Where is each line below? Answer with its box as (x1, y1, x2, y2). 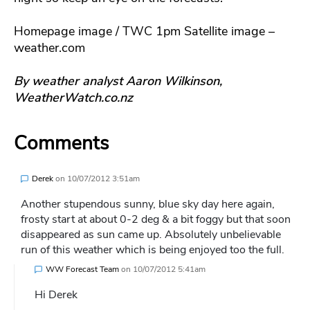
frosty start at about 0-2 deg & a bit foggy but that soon (21, 212, 291, 228)
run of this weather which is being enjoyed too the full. (21, 242, 284, 258)
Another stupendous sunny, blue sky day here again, (21, 197, 275, 212)
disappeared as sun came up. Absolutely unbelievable (21, 227, 281, 243)
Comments (14, 130, 109, 157)
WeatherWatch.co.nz (14, 89, 133, 107)
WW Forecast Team (46, 264, 119, 275)
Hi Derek (35, 287, 77, 303)
